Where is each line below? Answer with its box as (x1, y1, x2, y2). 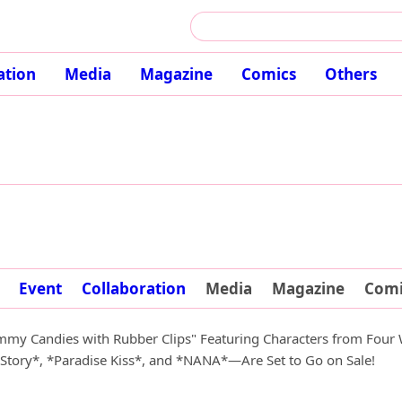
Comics (240, 64, 296, 84)
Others (324, 64, 377, 84)
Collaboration (81, 278, 186, 299)
